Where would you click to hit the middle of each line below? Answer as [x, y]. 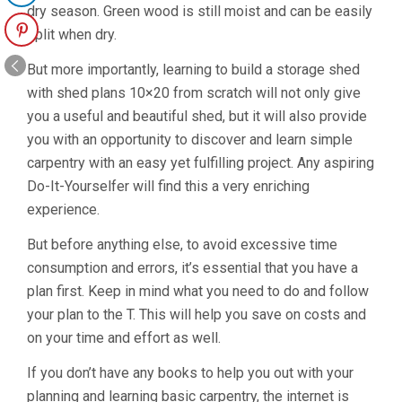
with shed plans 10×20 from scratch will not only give [194, 93]
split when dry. [72, 35]
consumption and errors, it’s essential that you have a [192, 268]
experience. [63, 210]
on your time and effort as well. [124, 338]
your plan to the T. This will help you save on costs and [197, 315]
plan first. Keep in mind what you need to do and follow [198, 291]
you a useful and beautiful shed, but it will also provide [197, 116]
